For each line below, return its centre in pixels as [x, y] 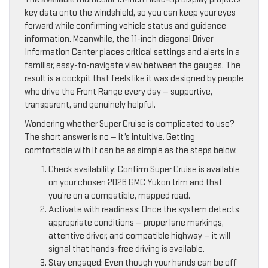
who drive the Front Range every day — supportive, [118, 92]
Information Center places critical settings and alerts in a [132, 53]
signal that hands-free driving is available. [127, 249]
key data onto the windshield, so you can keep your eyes [130, 13]
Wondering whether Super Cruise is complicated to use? [130, 124]
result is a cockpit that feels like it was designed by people [134, 79]
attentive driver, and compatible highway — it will [139, 236]
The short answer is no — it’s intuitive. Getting [110, 138]
